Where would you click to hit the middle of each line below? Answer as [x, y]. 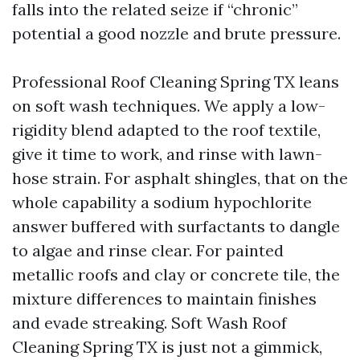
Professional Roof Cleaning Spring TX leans [176, 82]
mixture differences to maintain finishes [164, 299]
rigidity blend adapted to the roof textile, [166, 130]
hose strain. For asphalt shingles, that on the [180, 178]
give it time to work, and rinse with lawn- [167, 154]
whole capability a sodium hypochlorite [162, 202]
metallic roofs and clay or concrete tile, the [176, 274]
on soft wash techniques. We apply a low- [169, 106]
